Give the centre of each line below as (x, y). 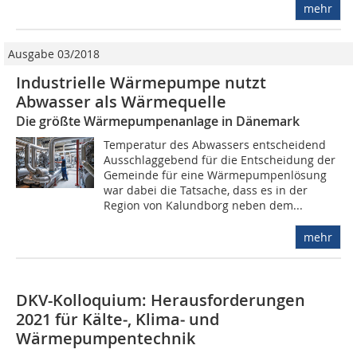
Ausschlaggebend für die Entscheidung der (220, 160)
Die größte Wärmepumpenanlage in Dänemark (158, 122)
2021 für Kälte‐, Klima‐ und (118, 320)
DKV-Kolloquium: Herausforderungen (161, 300)
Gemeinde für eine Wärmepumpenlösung (216, 175)
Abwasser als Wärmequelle (121, 102)
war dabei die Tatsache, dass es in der (206, 190)
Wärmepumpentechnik (106, 339)
